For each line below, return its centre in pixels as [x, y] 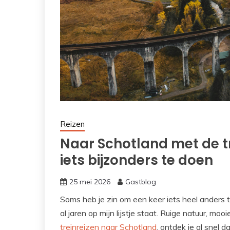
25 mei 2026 [90, 181]
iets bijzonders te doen [137, 160]
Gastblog [141, 181]
